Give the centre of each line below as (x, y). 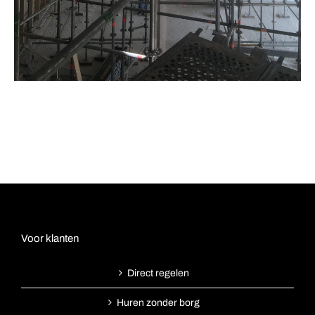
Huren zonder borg (158, 302)
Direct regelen (158, 273)
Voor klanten (50, 238)
